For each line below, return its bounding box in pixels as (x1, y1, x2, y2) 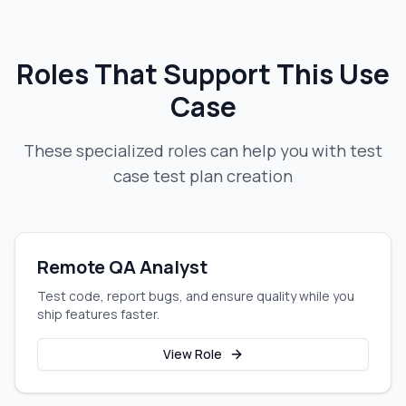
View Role (162, 345, 222, 362)
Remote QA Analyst (37, 255, 208, 279)
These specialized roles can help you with (24, 140, 350, 161)
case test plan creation (113, 165, 293, 187)
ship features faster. (37, 305, 159, 323)
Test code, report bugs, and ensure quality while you (37, 287, 354, 304)
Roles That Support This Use (16, 55, 390, 92)
